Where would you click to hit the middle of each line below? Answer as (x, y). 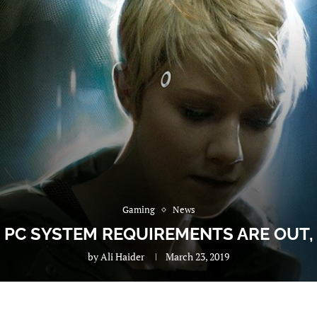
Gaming (138, 209)
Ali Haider (122, 257)
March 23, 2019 (197, 257)
